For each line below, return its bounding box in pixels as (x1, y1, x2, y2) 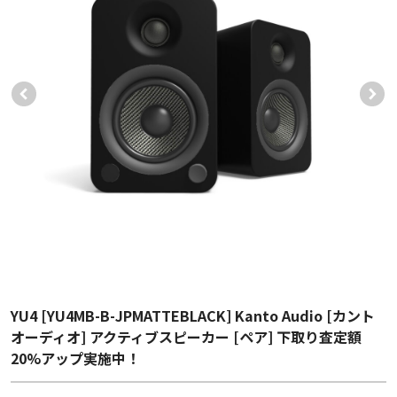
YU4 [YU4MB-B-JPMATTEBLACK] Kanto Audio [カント (10, 305, 375, 327)
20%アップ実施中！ (10, 347, 140, 370)
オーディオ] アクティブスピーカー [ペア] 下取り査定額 (10, 326, 362, 348)
